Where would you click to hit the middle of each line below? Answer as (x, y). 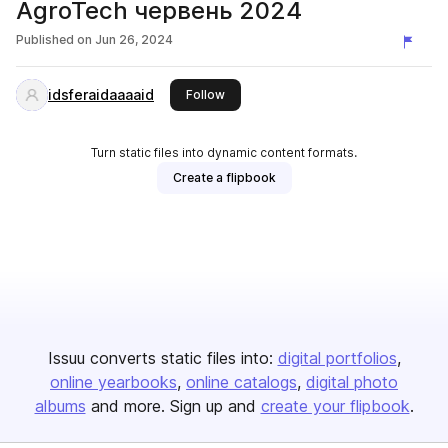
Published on (54, 39)
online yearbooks (113, 382)
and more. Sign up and (173, 406)
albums (60, 406)
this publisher (264, 93)
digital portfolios (337, 358)
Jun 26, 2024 (134, 39)
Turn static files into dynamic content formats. (224, 152)
